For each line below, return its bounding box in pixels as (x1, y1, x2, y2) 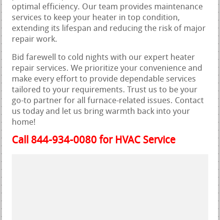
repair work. (12, 35, 58, 44)
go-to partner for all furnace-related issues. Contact (12, 96, 204, 105)
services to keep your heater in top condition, (12, 13, 180, 22)
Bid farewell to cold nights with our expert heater (12, 53, 195, 62)
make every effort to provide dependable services (12, 75, 196, 83)
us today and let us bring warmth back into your (12, 107, 191, 116)
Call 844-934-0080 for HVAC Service (12, 135, 176, 146)
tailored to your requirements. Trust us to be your (12, 85, 198, 94)
